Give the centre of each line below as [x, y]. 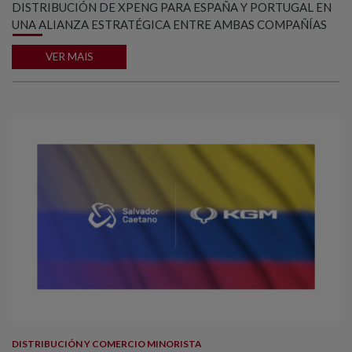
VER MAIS [69, 57]
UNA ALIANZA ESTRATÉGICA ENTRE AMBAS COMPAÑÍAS [169, 24]
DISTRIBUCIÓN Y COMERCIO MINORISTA [107, 343]
